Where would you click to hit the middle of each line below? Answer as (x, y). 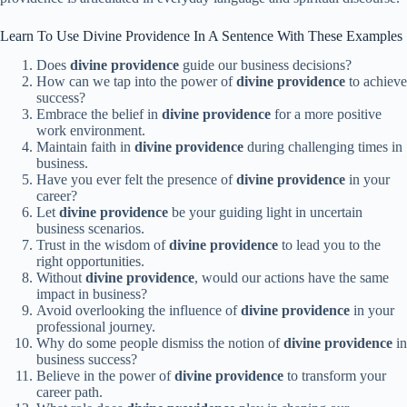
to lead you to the (329, 245)
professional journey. (96, 327)
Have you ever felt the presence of (136, 180)
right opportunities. (90, 262)
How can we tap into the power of (136, 82)
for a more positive (326, 114)
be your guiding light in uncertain (265, 213)
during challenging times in (323, 147)
